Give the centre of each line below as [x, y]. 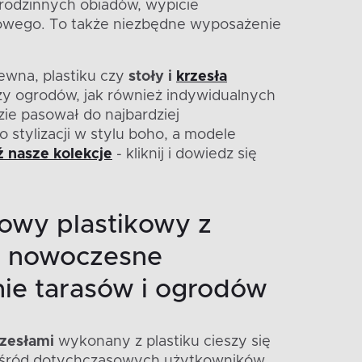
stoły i [152, 76]
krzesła [202, 76]
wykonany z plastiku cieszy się [163, 341]
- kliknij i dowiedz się [185, 154]
